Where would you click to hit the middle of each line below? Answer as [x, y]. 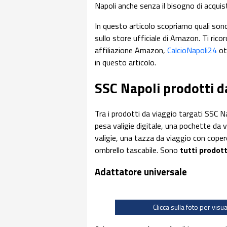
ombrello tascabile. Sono [137, 150]
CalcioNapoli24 [192, 50]
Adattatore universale [141, 172]
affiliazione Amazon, [131, 50]
